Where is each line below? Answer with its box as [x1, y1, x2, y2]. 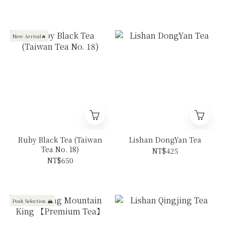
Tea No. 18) [41, 144, 79, 155]
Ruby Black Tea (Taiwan [18, 135, 102, 145]
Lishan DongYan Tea [129, 135, 201, 145]
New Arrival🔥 [13, 32, 46, 40]
